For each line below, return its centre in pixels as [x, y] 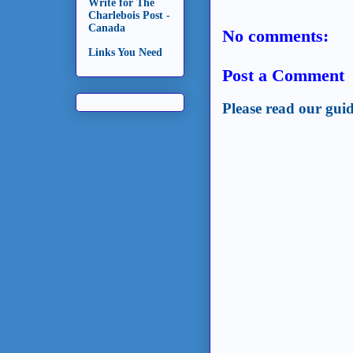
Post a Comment [283, 75]
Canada [107, 28]
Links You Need [125, 53]
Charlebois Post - [129, 16]
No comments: [275, 35]
